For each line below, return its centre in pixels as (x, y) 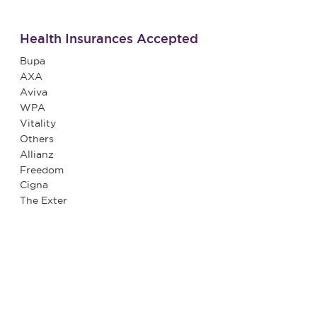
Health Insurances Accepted (109, 39)
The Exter (43, 201)
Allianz (36, 154)
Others (36, 138)
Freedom (41, 169)
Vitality (38, 123)
